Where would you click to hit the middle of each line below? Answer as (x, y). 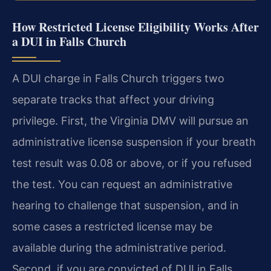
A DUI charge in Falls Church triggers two (118, 79)
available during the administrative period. (119, 248)
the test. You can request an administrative (122, 184)
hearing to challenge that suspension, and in (126, 206)
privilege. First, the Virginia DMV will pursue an (130, 121)
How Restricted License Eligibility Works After (135, 27)
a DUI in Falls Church (69, 42)
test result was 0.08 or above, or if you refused (132, 163)
